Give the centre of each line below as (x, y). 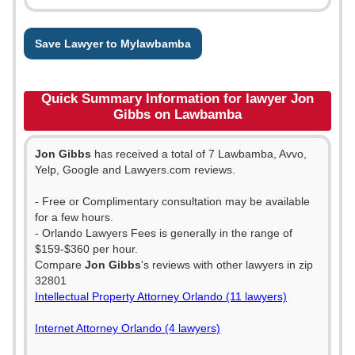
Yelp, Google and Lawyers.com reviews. (135, 170)
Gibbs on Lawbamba (177, 115)
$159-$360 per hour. (86, 249)
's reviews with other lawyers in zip (227, 265)
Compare (60, 265)
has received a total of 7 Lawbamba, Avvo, (199, 154)
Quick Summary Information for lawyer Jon (177, 99)
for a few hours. (74, 217)
